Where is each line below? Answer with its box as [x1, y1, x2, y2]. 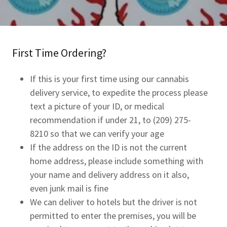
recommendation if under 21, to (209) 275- [30, 114, 192, 126]
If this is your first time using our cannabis [30, 73, 190, 85]
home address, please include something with [30, 155, 204, 167]
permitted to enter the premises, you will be [30, 210, 197, 222]
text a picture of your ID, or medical [30, 100, 165, 112]
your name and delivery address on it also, [30, 169, 190, 181]
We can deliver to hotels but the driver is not [30, 196, 198, 208]
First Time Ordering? [12, 46, 106, 60]
